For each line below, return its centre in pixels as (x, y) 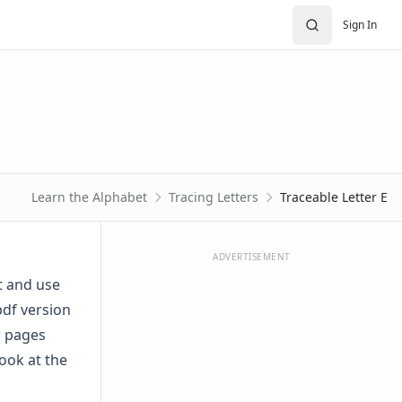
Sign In (360, 24)
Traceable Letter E (334, 197)
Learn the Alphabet (89, 197)
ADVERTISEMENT (252, 257)
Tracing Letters (214, 197)
